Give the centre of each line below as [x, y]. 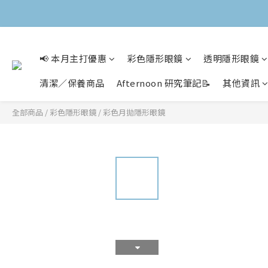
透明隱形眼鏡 [231, 58]
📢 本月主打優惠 [73, 58]
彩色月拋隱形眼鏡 [134, 112]
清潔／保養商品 [72, 83]
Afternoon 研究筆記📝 [163, 83]
